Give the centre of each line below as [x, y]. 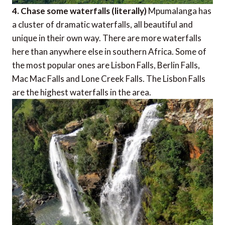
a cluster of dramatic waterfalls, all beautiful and [102, 24]
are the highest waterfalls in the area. [82, 92]
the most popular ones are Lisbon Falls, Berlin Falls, [106, 65]
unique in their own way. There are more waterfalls [107, 38]
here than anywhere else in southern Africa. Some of [109, 51]
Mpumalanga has [179, 11]
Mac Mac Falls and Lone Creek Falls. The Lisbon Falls [109, 78]
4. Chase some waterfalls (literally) [79, 11]
